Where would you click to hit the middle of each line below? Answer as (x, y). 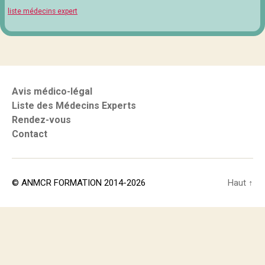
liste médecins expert (43, 11)
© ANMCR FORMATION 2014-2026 (79, 183)
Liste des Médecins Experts (74, 106)
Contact (30, 134)
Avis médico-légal (52, 91)
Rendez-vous (41, 120)
